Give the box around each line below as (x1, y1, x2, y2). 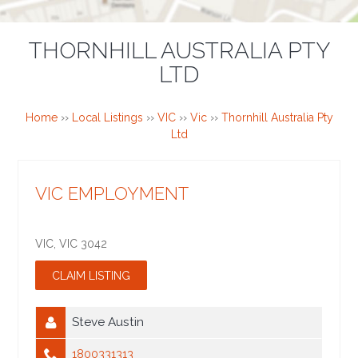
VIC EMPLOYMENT (35, 183, 189, 205)
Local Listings (71, 111, 143, 125)
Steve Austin (72, 315, 145, 330)
